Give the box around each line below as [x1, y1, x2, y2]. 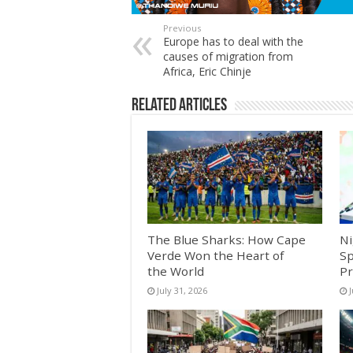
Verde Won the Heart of [147, 247, 284, 264]
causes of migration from [163, 48, 293, 64]
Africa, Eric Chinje [163, 63, 251, 79]
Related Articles [132, 96, 227, 115]
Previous [163, 21, 201, 34]
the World [147, 263, 204, 280]
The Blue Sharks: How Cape [147, 232, 306, 248]
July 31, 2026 [157, 284, 207, 297]
